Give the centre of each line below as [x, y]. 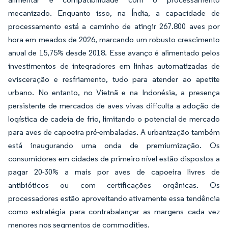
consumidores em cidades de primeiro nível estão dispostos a [114, 159]
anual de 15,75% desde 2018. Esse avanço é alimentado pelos [114, 53]
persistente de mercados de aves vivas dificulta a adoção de [114, 106]
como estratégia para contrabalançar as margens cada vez [114, 211]
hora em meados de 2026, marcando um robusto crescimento [114, 39]
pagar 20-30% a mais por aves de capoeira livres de [114, 172]
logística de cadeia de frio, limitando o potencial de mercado [114, 119]
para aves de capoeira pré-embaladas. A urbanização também [114, 132]
